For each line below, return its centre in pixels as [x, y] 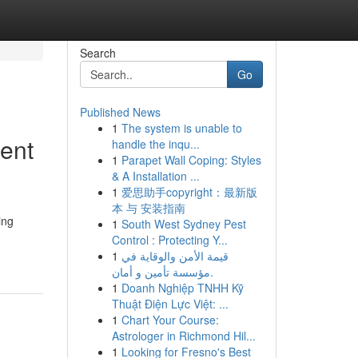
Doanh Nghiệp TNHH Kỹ [182, 288]
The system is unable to [181, 128]
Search [97, 53]
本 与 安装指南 [148, 208]
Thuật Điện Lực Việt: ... [170, 304]
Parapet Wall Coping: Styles [191, 160]
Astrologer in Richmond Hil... [183, 336]
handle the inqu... [155, 144]
